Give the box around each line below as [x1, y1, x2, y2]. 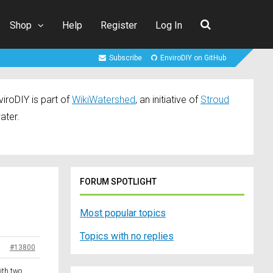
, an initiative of [135, 94, 200, 106]
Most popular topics [80, 207, 166, 219]
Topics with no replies [80, 230, 174, 243]
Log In [155, 19, 182, 31]
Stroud [200, 94, 229, 106]
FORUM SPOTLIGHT [80, 177, 157, 187]
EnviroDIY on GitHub [160, 54, 226, 63]
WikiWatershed [72, 94, 135, 106]
